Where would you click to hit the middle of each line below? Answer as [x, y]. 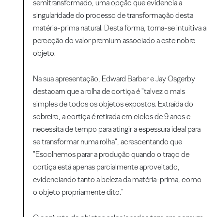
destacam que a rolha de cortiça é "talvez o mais [109, 92]
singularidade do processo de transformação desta [113, 15]
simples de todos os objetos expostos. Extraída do [113, 104]
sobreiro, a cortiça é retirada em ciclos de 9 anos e [112, 117]
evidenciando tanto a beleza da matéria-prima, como [117, 180]
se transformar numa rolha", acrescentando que [108, 142]
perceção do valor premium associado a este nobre [114, 41]
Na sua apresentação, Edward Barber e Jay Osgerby [114, 79]
